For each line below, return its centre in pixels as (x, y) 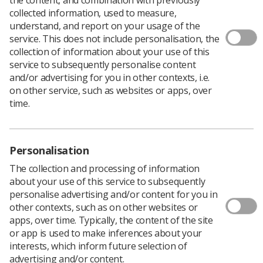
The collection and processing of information (104, 168)
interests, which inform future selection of (98, 246)
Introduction (52, 250)
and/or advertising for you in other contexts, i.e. (109, 77)
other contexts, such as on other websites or (104, 207)
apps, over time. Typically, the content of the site (111, 220)
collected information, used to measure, (93, 13)
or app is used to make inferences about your (106, 233)
